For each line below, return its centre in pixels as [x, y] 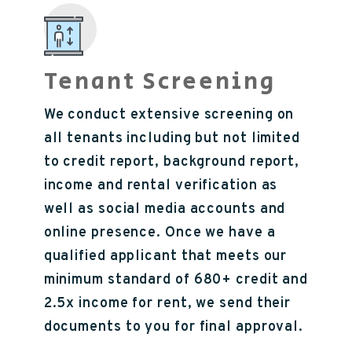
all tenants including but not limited [172, 138]
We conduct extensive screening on [169, 115]
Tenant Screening [159, 81]
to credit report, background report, [172, 162]
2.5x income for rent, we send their [167, 303]
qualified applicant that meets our [165, 256]
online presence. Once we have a [159, 233]
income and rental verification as [161, 185]
